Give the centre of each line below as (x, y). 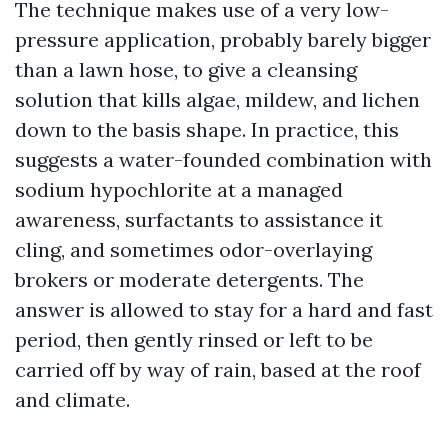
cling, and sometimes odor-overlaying (193, 249)
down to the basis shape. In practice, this (207, 129)
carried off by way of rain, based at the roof (218, 369)
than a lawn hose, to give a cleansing (186, 69)
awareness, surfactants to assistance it (199, 219)
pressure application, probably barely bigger (223, 39)
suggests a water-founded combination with (223, 159)
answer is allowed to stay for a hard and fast (224, 309)
